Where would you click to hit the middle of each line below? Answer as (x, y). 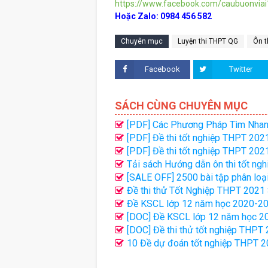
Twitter (240, 69)
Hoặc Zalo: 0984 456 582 (163, 16)
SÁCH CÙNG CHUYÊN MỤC (181, 106)
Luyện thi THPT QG (208, 42)
